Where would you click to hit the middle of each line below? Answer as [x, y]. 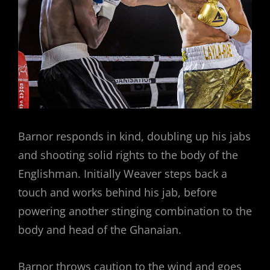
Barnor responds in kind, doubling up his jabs [134, 137]
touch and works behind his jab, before [118, 193]
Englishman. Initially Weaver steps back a [123, 174]
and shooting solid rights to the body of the [128, 155]
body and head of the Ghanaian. [100, 230]
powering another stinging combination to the [135, 211]
